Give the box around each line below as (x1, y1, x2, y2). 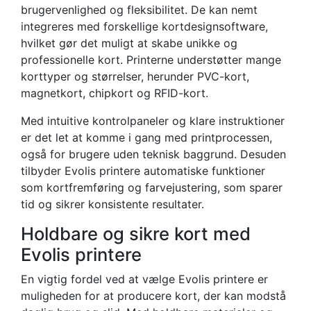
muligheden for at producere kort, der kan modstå (21, 288, 286, 303)
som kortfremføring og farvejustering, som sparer (21, 180, 283, 194)
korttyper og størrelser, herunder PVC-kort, (21, 69, 249, 83)
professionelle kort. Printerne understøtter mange (21, 52, 281, 67)
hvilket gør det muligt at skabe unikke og (21, 35, 237, 50)
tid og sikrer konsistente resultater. (21, 196, 204, 211)
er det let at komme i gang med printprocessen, (21, 130, 272, 144)
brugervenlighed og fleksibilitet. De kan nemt (21, 2, 258, 17)
